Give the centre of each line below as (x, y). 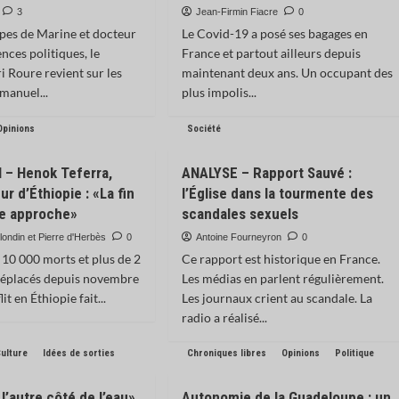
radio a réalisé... (224, 318)
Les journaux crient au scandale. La (277, 298)
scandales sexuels (240, 214)
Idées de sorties (79, 353)
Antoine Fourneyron (238, 237)
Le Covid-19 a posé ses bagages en (274, 33)
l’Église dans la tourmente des (277, 193)
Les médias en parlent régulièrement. (282, 278)
